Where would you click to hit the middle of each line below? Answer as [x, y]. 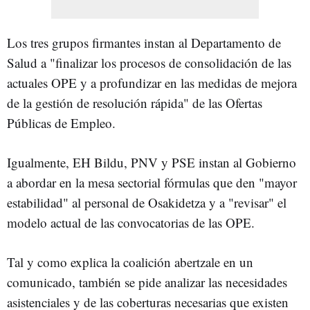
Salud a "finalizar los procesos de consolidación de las [149, 63]
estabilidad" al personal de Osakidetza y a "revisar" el [147, 202]
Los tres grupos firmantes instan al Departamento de [144, 43]
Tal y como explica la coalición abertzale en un [130, 262]
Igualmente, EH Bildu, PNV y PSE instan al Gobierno [152, 162]
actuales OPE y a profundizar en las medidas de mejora [152, 83]
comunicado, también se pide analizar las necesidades [147, 282]
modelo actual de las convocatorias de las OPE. [131, 222]
